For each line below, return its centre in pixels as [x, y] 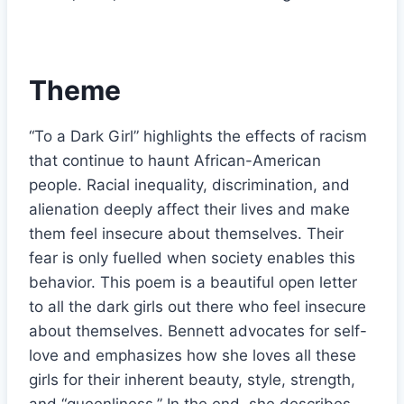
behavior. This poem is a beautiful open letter [193, 283]
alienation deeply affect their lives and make [189, 210]
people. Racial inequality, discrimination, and [189, 185]
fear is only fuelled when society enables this [192, 258]
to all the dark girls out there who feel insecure [197, 307]
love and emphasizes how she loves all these [193, 356]
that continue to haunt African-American [175, 161]
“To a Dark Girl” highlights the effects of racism [198, 137]
